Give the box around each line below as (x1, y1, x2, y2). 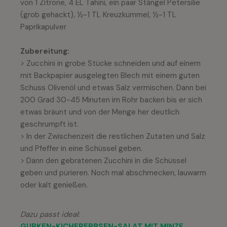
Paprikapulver (20, 21, 66, 32)
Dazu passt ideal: (20, 209, 80, 219)
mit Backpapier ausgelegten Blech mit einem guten (20, 70, 200, 81)
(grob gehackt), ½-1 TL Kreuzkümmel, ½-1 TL (20, 9, 176, 20)
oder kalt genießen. (20, 179, 88, 190)
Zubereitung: (20, 46, 69, 56)
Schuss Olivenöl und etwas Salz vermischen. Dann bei (20, 82, 206, 93)
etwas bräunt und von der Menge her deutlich (20, 106, 179, 117)
